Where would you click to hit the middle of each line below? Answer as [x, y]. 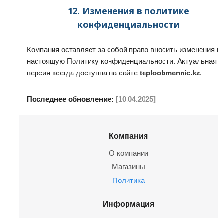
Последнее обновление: [71, 99]
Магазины [128, 167]
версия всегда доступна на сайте [83, 73]
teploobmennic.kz [170, 73]
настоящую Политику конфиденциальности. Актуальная [122, 61]
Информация [128, 204]
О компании [128, 153]
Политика [128, 180]
